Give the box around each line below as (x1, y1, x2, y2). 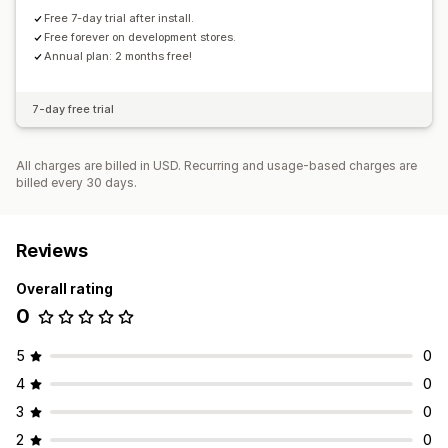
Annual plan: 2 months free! (44, 49, 192, 64)
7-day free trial (32, 102, 114, 117)
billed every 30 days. (16, 175, 137, 191)
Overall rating (16, 280, 113, 298)
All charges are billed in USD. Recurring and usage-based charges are (16, 158, 417, 174)
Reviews (16, 240, 88, 262)
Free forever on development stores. (44, 30, 236, 45)
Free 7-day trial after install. (44, 11, 194, 26)
